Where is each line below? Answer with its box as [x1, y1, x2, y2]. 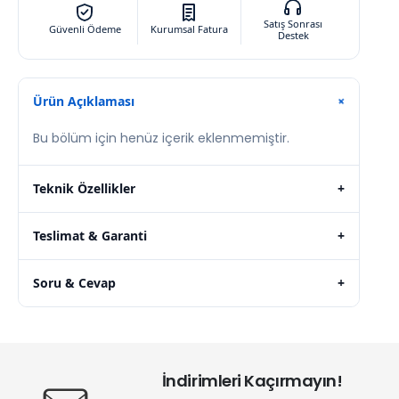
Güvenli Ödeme [48, 22, 121, 37]
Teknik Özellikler [33, 179, 135, 197]
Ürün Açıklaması [33, 92, 134, 110]
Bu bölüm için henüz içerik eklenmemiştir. [33, 128, 289, 147]
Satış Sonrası [264, 16, 323, 30]
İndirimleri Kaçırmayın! [161, 369, 343, 392]
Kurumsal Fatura [150, 22, 228, 37]
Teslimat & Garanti [33, 226, 147, 244]
